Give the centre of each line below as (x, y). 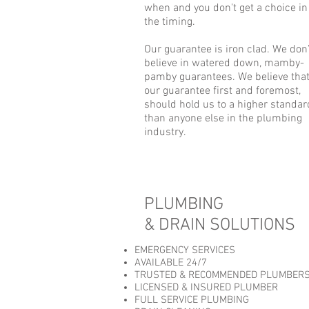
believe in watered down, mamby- (224, 63)
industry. (167, 132)
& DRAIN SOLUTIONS (220, 226)
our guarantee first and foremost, (222, 91)
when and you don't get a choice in (226, 8)
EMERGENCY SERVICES (185, 250)
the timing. (171, 22)
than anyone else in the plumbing (223, 119)
